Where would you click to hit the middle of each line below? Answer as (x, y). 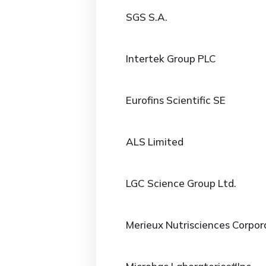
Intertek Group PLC (171, 58)
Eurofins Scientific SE (176, 100)
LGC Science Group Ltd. (181, 183)
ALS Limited (155, 142)
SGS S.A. (147, 17)
